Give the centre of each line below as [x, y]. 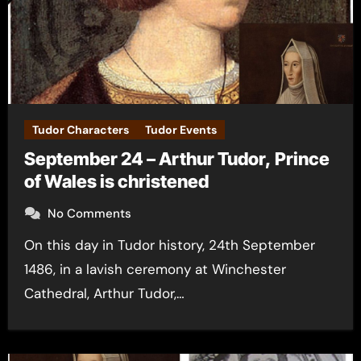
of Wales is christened [116, 181]
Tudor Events [180, 130]
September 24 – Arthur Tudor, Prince [176, 159]
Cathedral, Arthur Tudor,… [104, 293]
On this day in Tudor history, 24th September [29, 245]
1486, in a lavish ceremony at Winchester [155, 269]
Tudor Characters [80, 130]
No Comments [89, 214]
